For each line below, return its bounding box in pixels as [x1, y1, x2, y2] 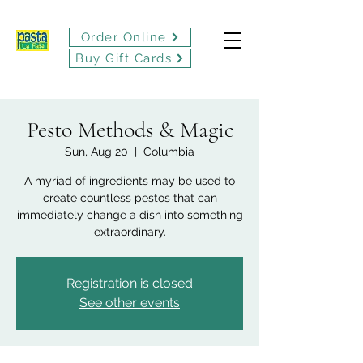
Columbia [143, 145, 194, 158]
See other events [79, 295, 180, 310]
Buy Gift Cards [75, 51, 172, 66]
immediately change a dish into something [16, 208, 243, 221]
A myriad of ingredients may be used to [24, 174, 235, 187]
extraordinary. [93, 225, 166, 238]
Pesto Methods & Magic [26, 116, 233, 143]
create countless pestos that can [42, 191, 217, 204]
